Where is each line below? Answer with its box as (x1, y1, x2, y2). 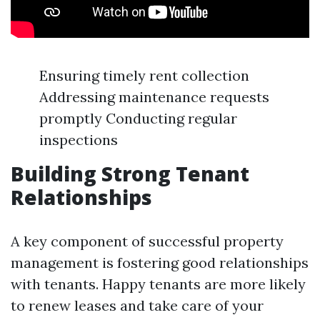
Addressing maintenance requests (39, 88, 269, 106)
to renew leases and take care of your (11, 296, 264, 314)
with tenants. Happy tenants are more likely (11, 275, 306, 293)
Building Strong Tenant (11, 160, 249, 187)
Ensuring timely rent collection (39, 66, 249, 84)
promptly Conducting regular (39, 109, 237, 127)
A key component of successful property (11, 232, 284, 250)
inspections (39, 131, 118, 149)
